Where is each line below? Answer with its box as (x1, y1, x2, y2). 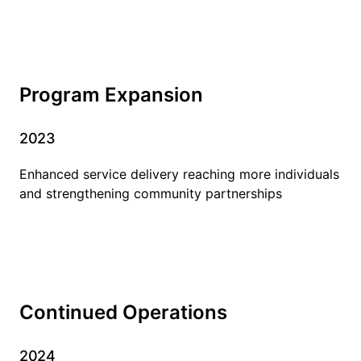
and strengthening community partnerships (19, 185, 282, 201)
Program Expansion (19, 82, 203, 106)
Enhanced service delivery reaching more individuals (19, 165, 339, 182)
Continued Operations (19, 300, 227, 324)
